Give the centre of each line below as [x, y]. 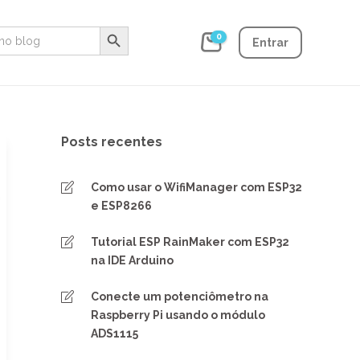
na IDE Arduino [132, 260]
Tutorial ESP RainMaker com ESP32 [190, 242]
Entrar [270, 43]
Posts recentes [112, 142]
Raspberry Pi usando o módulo [178, 315]
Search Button [119, 26]
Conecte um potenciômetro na [180, 297]
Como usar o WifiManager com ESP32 [196, 187]
